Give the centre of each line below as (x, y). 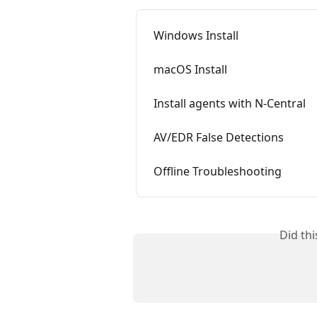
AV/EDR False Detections (219, 137)
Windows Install (196, 35)
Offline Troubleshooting (218, 171)
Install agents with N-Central (230, 103)
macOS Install (190, 69)
